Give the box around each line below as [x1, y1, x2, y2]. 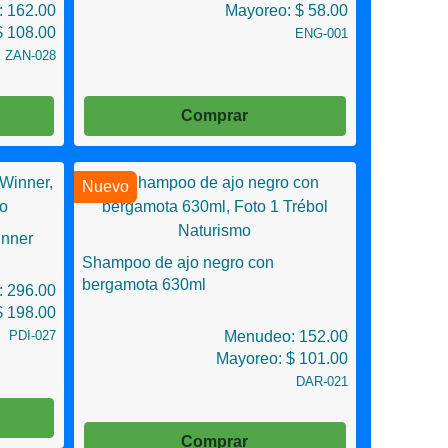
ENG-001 [295, 26, 348, 41]
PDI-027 [8, 328, 56, 343]
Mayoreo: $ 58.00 [225, 2, 348, 19]
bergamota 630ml [81, 276, 206, 293]
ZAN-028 [4, 48, 56, 63]
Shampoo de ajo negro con [81, 254, 274, 271]
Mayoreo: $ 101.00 [216, 350, 348, 367]
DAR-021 [296, 374, 348, 389]
